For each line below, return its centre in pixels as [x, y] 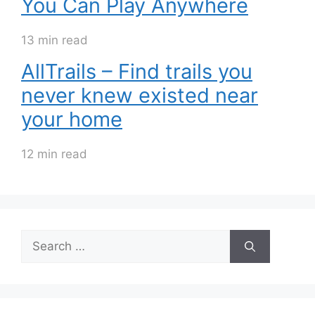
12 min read [54, 154]
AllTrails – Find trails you [137, 72]
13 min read [54, 40]
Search [40, 238]
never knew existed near [140, 96]
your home [72, 120]
